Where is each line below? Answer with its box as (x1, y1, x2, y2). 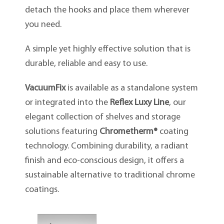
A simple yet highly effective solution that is (24, 44, 190, 54)
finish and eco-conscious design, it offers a (24, 156, 184, 166)
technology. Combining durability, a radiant (24, 141, 188, 151)
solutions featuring (24, 127, 99, 137)
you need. (24, 20, 61, 30)
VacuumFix (24, 83, 65, 93)
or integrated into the (24, 98, 110, 108)
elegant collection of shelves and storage (24, 112, 180, 122)
